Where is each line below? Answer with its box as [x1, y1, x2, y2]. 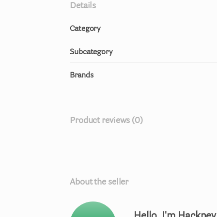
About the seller [70, 178, 129, 187]
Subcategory [70, 48, 113, 56]
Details [70, 2, 96, 11]
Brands [70, 72, 93, 79]
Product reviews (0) [70, 117, 143, 125]
